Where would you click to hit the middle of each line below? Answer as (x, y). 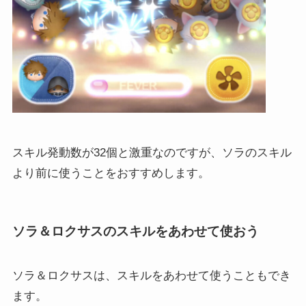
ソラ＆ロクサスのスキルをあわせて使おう (135, 231)
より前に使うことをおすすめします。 (111, 173)
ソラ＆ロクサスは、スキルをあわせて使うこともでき (151, 275)
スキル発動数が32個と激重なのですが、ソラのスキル (152, 153)
